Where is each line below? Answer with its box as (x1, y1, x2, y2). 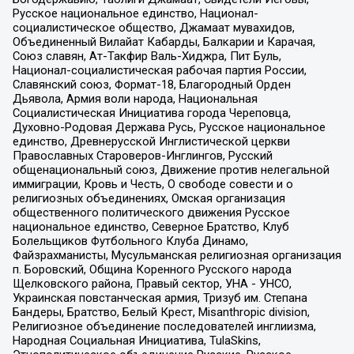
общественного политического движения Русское (12, 205, 290, 220)
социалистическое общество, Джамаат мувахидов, (12, 20, 295, 35)
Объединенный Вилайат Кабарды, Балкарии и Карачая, (12, 34, 315, 49)
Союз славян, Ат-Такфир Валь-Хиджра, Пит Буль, (12, 48, 281, 63)
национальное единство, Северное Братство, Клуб (12, 219, 289, 234)
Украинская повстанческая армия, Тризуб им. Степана (12, 290, 307, 305)
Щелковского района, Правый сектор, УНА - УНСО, (12, 276, 292, 291)
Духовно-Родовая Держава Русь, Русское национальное (12, 119, 326, 134)
